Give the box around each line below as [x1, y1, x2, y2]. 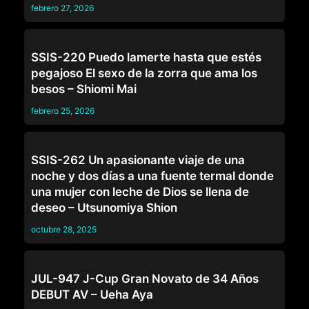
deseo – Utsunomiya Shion [31, 201, 177, 215]
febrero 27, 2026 [31, 3, 94, 14]
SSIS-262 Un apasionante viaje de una [31, 153, 245, 168]
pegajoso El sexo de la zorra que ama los [31, 66, 257, 81]
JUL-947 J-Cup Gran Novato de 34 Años [31, 272, 259, 286]
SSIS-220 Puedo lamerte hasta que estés [31, 50, 261, 65]
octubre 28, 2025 [31, 224, 97, 235]
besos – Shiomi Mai [31, 82, 137, 97]
